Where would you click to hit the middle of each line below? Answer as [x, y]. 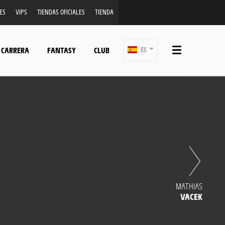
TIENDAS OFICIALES [61, 12]
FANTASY [62, 50]
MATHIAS [189, 186]
